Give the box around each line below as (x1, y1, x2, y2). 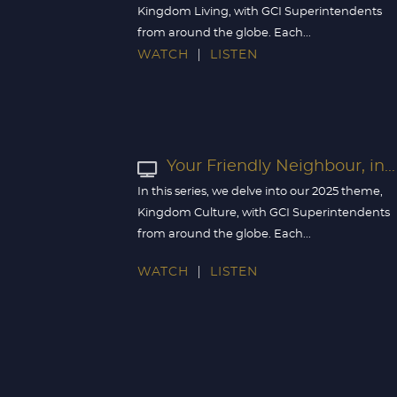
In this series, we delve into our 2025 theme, (137, 186, 383, 198)
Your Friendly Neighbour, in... (167, 159, 395, 175)
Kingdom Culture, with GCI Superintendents (137, 207, 390, 219)
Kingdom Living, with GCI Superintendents (137, 6, 382, 18)
